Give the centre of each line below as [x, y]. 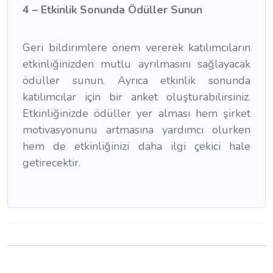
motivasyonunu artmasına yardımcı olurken [136, 129]
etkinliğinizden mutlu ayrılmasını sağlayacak [136, 64]
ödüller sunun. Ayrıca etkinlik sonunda [136, 80]
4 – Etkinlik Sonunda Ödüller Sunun [112, 9]
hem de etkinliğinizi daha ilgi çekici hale [136, 146]
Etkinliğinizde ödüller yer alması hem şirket [136, 113]
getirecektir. [51, 162]
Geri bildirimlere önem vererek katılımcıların [136, 47]
